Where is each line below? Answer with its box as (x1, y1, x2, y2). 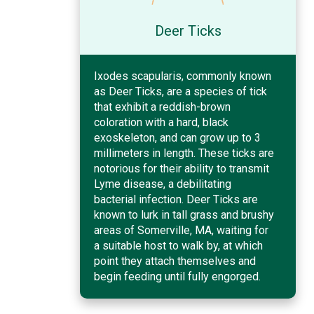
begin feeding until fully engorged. (94, 269, 261, 283)
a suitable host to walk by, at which (94, 238, 263, 252)
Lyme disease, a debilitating (94, 177, 231, 191)
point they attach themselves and (94, 254, 256, 268)
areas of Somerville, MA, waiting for (94, 223, 268, 237)
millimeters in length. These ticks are (94, 146, 274, 160)
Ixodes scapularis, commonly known (94, 69, 271, 83)
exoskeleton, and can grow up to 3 (94, 130, 261, 144)
